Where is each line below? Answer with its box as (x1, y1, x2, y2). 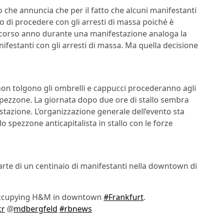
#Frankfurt (104, 192, 144, 203)
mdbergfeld (14, 203, 57, 215)
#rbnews (59, 203, 92, 215)
